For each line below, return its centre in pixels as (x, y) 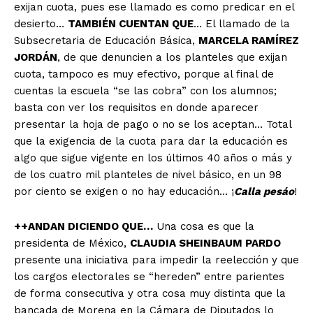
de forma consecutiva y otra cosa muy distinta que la (150, 293)
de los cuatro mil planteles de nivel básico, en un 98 (148, 174)
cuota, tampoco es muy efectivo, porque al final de (144, 74)
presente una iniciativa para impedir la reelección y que (156, 260)
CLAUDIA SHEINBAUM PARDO (205, 243)
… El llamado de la (242, 23)
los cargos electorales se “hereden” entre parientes (149, 276)
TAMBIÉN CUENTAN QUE (131, 23)
